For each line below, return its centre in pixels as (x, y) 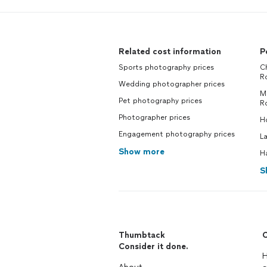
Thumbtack (142, 235)
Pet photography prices (160, 101)
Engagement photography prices (177, 134)
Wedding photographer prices (172, 84)
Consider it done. (153, 246)
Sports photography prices (166, 67)
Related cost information (170, 52)
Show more (142, 152)
